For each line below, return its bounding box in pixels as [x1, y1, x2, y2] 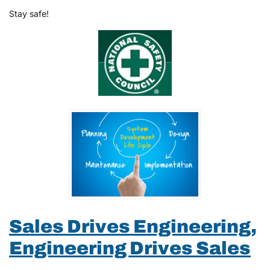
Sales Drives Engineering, [9, 216, 257, 236]
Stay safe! [9, 8, 49, 19]
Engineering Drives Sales [9, 237, 251, 258]
